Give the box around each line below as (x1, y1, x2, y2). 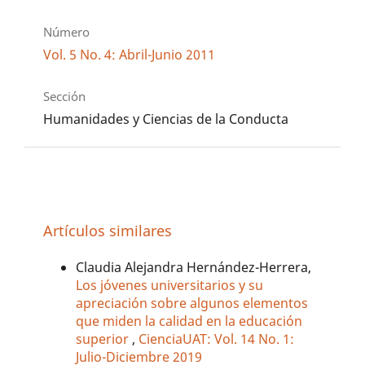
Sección (43, 88, 86, 105)
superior (76, 330, 133, 349)
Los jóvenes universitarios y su (76, 276, 264, 295)
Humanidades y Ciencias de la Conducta (43, 110, 289, 129)
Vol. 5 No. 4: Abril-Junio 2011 (43, 46, 216, 64)
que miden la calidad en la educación (76, 312, 303, 331)
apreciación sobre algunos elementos (76, 294, 309, 313)
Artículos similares (43, 220, 173, 241)
